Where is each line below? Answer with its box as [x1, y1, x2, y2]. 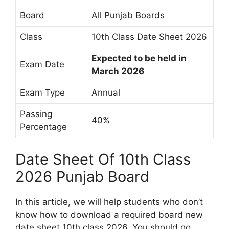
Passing [20, 108, 52, 119]
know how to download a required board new [15, 210, 203, 220]
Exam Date [20, 59, 64, 70]
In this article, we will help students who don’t [15, 197, 203, 208]
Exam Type [20, 87, 65, 98]
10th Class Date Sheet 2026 [91, 31, 207, 42]
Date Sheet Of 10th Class [15, 150, 191, 169]
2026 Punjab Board [15, 168, 149, 186]
